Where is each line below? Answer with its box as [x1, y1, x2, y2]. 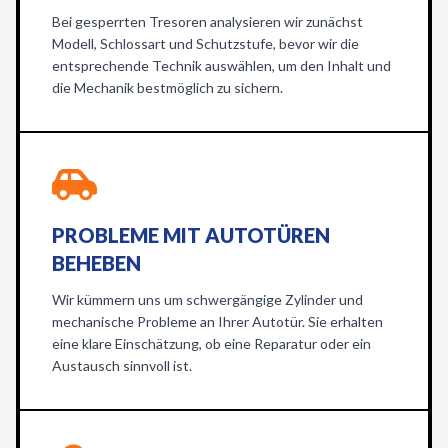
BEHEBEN [52, 251, 141, 275]
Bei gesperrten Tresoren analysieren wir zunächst [52, 13, 363, 30]
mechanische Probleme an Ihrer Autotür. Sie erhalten [52, 313, 383, 330]
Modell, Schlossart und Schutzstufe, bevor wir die [52, 35, 359, 52]
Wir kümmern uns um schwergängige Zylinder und [52, 291, 363, 308]
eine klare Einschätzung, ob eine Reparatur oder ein [52, 335, 371, 352]
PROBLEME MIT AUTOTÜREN [52, 223, 330, 247]
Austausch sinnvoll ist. [52, 357, 192, 374]
